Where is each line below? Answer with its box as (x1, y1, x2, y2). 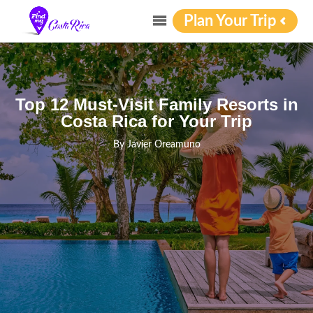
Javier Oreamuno (126, 140, 201, 150)
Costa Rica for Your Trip (61, 112, 252, 131)
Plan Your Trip (183, 13, 277, 29)
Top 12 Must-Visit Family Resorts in (15, 95, 298, 114)
